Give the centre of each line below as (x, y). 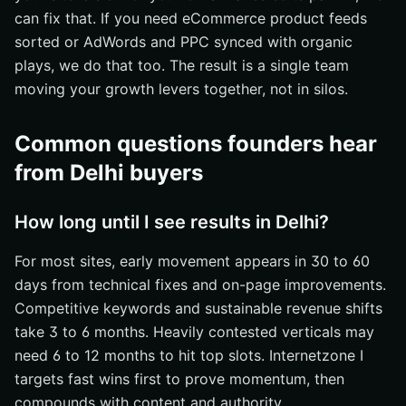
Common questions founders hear (196, 144)
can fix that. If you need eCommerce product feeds (191, 18)
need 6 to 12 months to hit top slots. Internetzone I (189, 355)
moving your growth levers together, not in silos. (181, 89)
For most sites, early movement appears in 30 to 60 (192, 261)
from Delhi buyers (109, 173)
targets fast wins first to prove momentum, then (179, 379)
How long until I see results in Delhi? (172, 222)
